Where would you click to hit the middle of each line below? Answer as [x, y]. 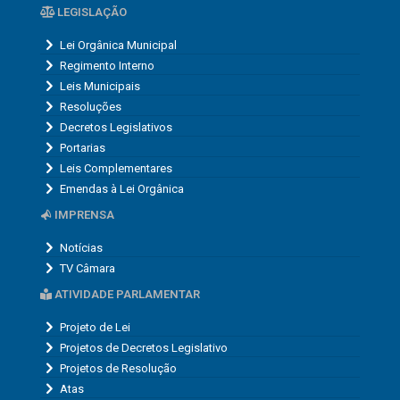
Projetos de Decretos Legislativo [144, 347]
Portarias [83, 147]
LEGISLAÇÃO [91, 12]
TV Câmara [87, 268]
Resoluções [91, 106]
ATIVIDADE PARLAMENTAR [126, 295]
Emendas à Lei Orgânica [122, 188]
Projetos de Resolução [118, 368]
